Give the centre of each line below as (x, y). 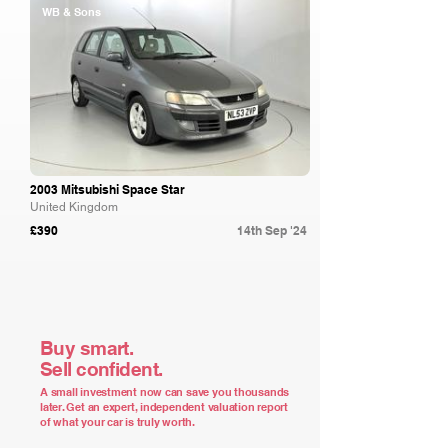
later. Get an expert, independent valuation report (164, 407)
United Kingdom (74, 207)
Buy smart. (87, 348)
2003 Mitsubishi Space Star (107, 189)
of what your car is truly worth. (117, 422)
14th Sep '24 (272, 230)
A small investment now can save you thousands (165, 392)
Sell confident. (101, 369)
